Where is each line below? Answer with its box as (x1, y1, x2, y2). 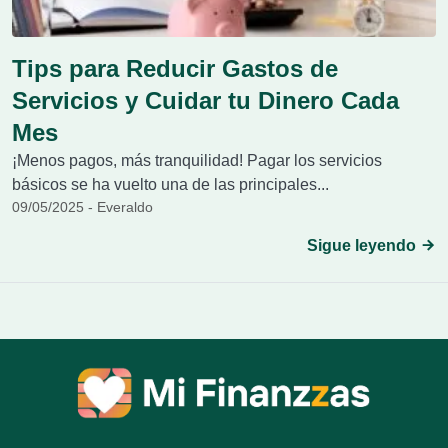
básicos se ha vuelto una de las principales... (12, 176, 329, 193)
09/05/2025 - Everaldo (12, 199, 153, 215)
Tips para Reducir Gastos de (12, 55, 338, 82)
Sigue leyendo (307, 237, 420, 254)
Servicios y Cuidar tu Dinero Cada (12, 87, 399, 114)
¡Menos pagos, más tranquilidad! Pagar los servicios (12, 152, 382, 169)
